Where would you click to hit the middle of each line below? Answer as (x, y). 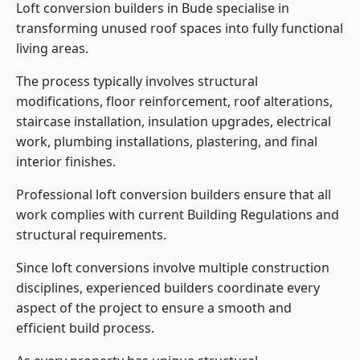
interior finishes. (66, 162)
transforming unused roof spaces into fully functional (180, 29)
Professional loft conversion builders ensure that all (174, 195)
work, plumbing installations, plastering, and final (167, 142)
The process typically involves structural (137, 82)
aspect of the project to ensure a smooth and (154, 308)
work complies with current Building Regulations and (178, 215)
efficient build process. (85, 328)
